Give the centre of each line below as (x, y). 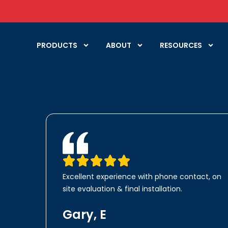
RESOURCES (181, 45)
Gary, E (84, 215)
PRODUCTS (57, 45)
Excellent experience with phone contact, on (142, 177)
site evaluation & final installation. (122, 189)
